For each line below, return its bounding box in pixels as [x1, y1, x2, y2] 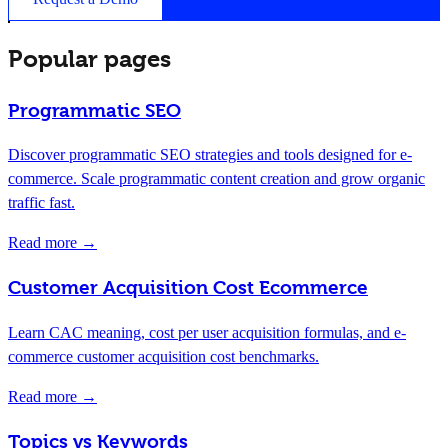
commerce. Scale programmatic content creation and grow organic [8, 170, 425, 188]
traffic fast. [8, 194, 75, 212]
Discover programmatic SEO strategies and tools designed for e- [8, 146, 412, 164]
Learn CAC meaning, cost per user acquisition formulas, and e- [8, 323, 406, 341]
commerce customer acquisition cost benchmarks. [8, 347, 319, 365]
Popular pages [8, 44, 171, 73]
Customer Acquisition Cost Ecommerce [8, 277, 368, 300]
